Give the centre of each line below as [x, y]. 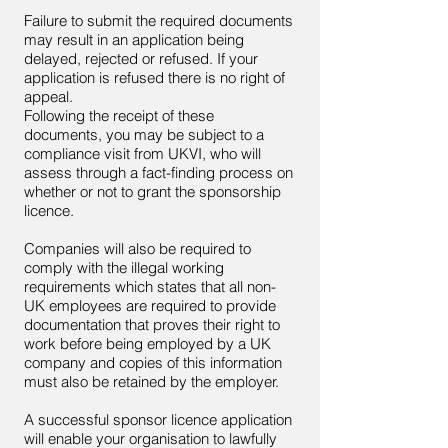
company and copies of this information [153, 362]
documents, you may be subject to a [144, 134]
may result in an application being [134, 39]
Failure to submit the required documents [158, 20]
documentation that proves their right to [152, 324]
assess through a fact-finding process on [158, 172]
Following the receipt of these [119, 115]
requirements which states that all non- [150, 286]
